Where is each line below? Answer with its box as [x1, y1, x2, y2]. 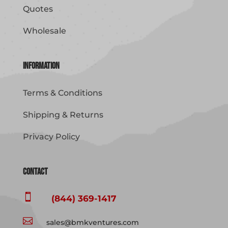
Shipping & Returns [22, 110, 103, 120]
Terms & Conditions [22, 88, 102, 98]
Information [22, 61, 60, 72]
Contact [22, 166, 48, 178]
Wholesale [22, 26, 66, 36]
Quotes [22, 4, 53, 14]
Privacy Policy [22, 132, 80, 142]
